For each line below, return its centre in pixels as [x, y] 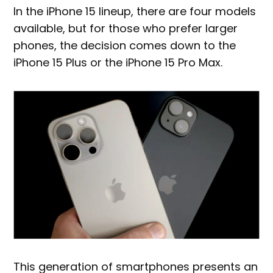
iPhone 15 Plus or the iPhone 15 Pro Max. [118, 62]
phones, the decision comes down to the [125, 45]
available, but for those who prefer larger [126, 28]
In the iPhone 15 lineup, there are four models [135, 11]
